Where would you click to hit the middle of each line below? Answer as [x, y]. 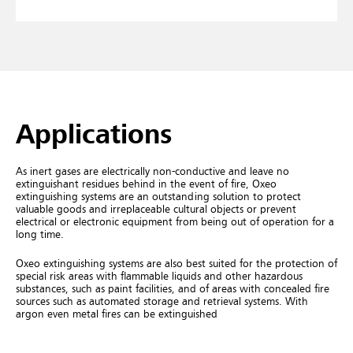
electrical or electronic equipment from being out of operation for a [175, 223]
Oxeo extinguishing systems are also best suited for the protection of [176, 264]
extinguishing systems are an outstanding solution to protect [158, 197]
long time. [40, 235]
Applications [94, 136]
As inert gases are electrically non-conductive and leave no [152, 172]
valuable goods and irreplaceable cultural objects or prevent [156, 210]
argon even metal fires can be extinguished [117, 315]
